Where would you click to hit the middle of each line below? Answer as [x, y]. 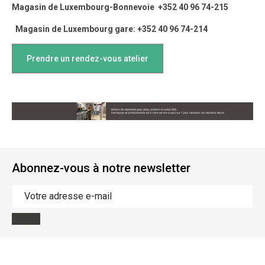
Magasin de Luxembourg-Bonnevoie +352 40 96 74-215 [120, 7]
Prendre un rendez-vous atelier [88, 58]
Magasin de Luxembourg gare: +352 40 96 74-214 [110, 29]
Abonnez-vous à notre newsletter [101, 168]
